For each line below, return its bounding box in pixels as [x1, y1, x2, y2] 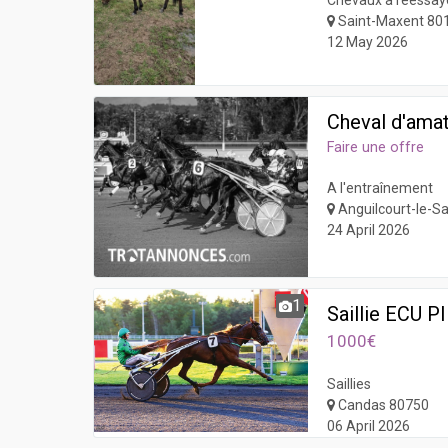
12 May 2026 [327, 34, 409, 51]
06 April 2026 [327, 418, 411, 435]
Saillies [327, 376, 372, 393]
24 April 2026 [327, 222, 411, 239]
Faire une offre [327, 139, 425, 157]
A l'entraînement [327, 180, 434, 197]
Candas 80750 [335, 397, 430, 414]
